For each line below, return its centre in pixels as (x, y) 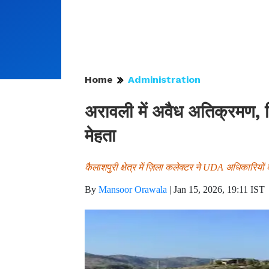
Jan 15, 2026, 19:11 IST (219, 189)
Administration (164, 80)
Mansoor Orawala (133, 189)
